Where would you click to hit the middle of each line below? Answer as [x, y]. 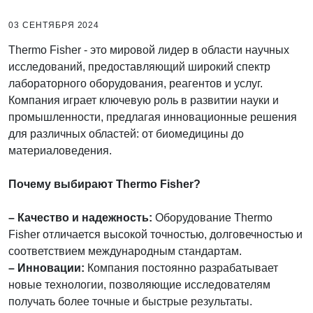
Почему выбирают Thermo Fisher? [104, 184]
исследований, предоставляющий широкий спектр [139, 66]
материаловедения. [60, 150]
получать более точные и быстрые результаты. [130, 301]
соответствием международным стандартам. [125, 251]
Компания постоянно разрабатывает [181, 268]
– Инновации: [46, 268]
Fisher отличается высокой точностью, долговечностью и [155, 234]
